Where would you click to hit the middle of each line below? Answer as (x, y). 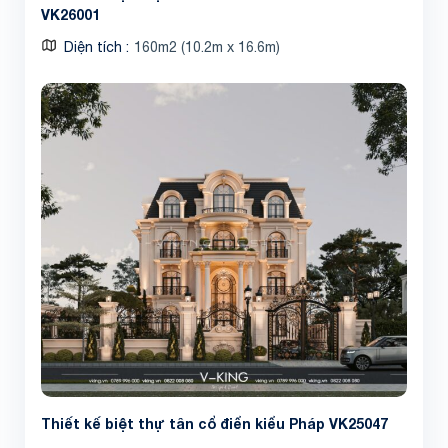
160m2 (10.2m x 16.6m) (207, 47)
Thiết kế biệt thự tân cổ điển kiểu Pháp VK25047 (214, 423)
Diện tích (95, 47)
